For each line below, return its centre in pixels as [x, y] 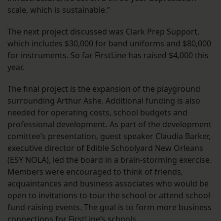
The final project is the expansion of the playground [104, 89]
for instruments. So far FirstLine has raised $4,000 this [108, 55]
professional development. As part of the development [110, 125]
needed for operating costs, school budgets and [97, 113]
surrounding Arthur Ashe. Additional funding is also [104, 101]
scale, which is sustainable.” [59, 10]
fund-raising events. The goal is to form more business [110, 207]
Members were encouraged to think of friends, [95, 172]
